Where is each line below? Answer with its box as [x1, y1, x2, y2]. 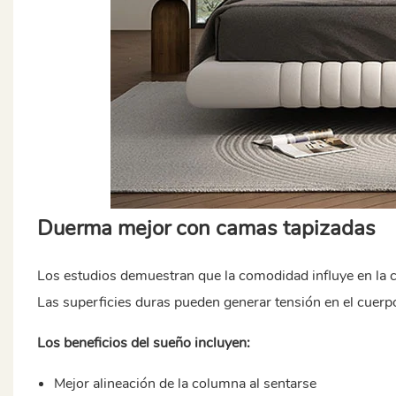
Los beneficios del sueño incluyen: [36, 332, 250, 353]
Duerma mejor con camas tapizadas [36, 213, 376, 242]
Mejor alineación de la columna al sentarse [54, 373, 317, 393]
